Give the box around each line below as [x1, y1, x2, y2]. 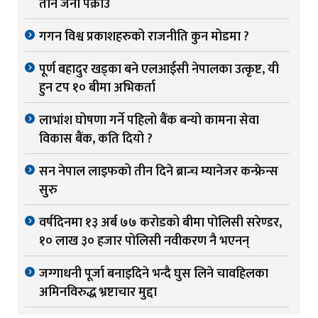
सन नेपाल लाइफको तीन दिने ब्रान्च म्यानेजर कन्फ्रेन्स [39, 161, 278, 183]
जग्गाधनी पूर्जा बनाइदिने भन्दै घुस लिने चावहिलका [39, 263, 268, 285]
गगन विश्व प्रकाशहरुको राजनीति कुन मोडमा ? [39, 26, 249, 48]
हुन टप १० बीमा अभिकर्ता [39, 77, 155, 99]
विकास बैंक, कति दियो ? [39, 128, 153, 150]
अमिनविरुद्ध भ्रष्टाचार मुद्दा [39, 282, 157, 304]
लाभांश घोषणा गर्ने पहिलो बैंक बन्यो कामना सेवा [39, 110, 259, 132]
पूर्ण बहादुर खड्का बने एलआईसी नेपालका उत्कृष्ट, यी [39, 59, 279, 81]
